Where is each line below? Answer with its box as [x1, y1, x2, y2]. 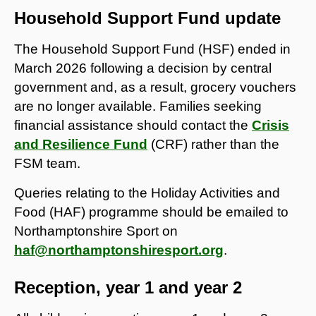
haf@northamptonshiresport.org [14, 242, 224, 257]
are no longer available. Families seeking [14, 98, 262, 114]
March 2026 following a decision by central [14, 60, 272, 75]
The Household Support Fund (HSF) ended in [14, 41, 291, 56]
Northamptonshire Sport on [14, 223, 178, 238]
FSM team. [14, 155, 80, 171]
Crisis [252, 117, 289, 133]
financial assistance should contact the [14, 117, 252, 133]
